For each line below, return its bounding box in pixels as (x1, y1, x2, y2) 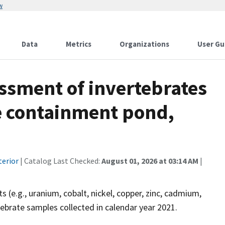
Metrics (66, 39, 91, 49)
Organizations (120, 39, 169, 49)
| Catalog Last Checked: (19, 156, 101, 166)
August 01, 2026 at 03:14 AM (101, 156, 198, 166)
